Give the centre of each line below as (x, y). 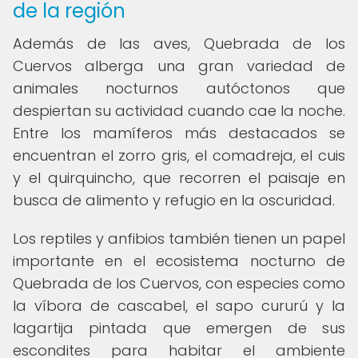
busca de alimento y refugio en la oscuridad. (174, 200)
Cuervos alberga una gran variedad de (179, 66)
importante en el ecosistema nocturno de (179, 261)
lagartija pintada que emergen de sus (179, 328)
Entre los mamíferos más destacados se (179, 133)
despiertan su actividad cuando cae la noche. (179, 111)
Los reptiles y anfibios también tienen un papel (179, 239)
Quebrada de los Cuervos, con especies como (179, 283)
